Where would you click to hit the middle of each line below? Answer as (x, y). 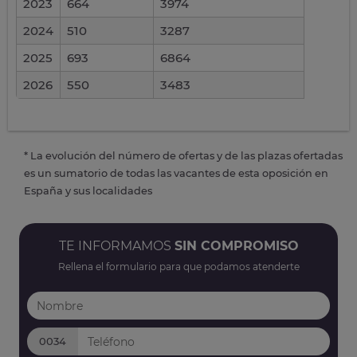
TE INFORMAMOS (116, 246)
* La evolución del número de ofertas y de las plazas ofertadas (183, 156)
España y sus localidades (88, 191)
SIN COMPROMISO (236, 246)
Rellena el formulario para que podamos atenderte (178, 267)
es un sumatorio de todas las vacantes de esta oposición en (176, 173)
